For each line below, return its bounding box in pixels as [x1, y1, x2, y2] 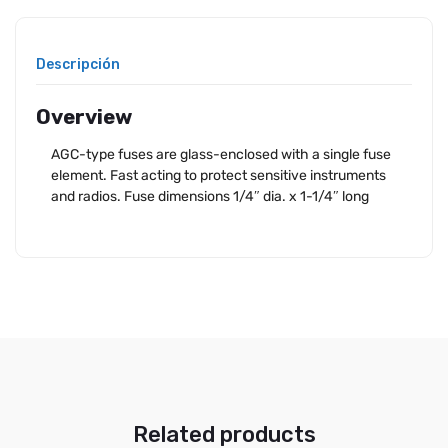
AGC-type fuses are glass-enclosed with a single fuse [51, 146, 391, 164]
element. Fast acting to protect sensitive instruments [51, 167, 386, 185]
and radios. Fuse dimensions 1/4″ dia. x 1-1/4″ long [51, 188, 369, 206]
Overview [36, 105, 132, 130]
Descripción [36, 56, 120, 74]
